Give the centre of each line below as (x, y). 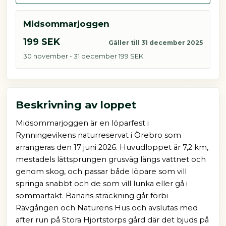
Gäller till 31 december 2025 (156, 42)
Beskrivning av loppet (76, 104)
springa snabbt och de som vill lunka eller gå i (101, 184)
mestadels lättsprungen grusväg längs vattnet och (110, 160)
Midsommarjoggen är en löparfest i (82, 123)
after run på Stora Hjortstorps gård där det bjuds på (112, 220)
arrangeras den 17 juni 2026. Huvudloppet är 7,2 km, (112, 148)
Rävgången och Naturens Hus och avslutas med (106, 208)
